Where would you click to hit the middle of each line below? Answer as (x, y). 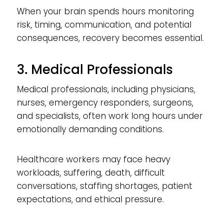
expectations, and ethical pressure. (90, 199)
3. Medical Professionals (94, 69)
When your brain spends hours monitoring (105, 11)
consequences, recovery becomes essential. (110, 38)
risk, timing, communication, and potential (104, 24)
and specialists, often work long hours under (110, 116)
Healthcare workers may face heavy (93, 159)
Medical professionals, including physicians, (106, 89)
